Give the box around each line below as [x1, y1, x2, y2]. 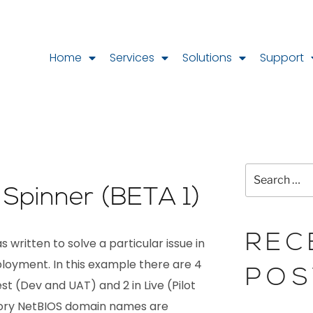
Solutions [182, 49, 232, 66]
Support [259, 49, 304, 66]
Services [109, 49, 154, 66]
